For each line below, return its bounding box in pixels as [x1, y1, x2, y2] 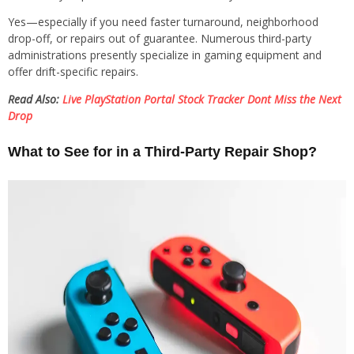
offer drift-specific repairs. [8, 63, 138, 79]
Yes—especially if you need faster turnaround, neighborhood [8, 13, 318, 29]
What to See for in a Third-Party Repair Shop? [8, 143, 317, 160]
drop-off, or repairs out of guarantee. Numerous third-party [8, 30, 311, 46]
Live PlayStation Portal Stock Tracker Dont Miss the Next [62, 91, 341, 107]
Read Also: [8, 91, 62, 107]
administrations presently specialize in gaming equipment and [8, 47, 322, 62]
